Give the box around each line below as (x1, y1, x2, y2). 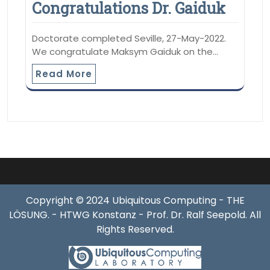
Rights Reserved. (96, 222, 174, 237)
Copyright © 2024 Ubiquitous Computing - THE (25, 193, 245, 208)
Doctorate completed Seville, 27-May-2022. (32, 31, 226, 45)
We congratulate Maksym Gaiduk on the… (32, 45, 218, 58)
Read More (36, 67, 92, 80)
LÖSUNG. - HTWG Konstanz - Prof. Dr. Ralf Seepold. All (9, 208, 261, 222)
